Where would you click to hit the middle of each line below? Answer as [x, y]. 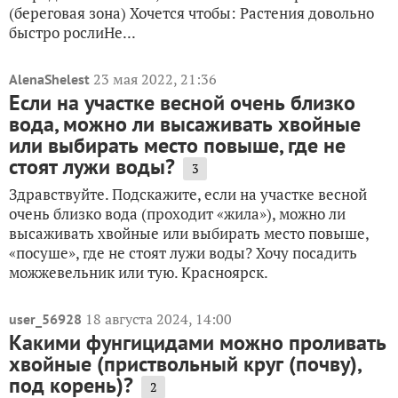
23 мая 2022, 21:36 [155, 79]
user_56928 [45, 318]
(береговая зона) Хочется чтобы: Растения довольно [191, 12]
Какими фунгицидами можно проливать [198, 342]
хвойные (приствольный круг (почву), [185, 363]
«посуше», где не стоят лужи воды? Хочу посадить [183, 252]
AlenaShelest [49, 79]
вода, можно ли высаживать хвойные [185, 123]
